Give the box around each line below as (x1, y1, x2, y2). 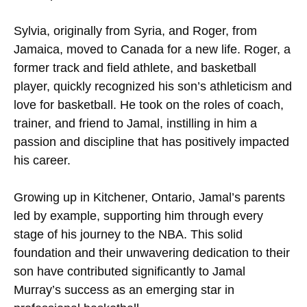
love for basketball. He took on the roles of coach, (14, 97, 284, 112)
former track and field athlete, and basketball (14, 60, 256, 75)
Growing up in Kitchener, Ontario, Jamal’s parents (14, 190, 285, 204)
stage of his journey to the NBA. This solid (14, 227, 243, 241)
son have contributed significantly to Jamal (14, 264, 245, 278)
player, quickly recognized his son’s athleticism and (14, 79, 292, 93)
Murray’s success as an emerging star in (14, 282, 234, 297)
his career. (14, 153, 71, 167)
